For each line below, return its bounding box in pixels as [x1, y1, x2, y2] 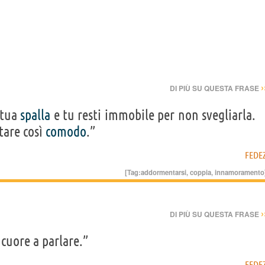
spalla [20, 106, 51, 123]
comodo [46, 123, 86, 140]
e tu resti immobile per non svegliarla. [50, 106, 256, 123]
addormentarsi [141, 167, 186, 177]
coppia [190, 167, 211, 177]
